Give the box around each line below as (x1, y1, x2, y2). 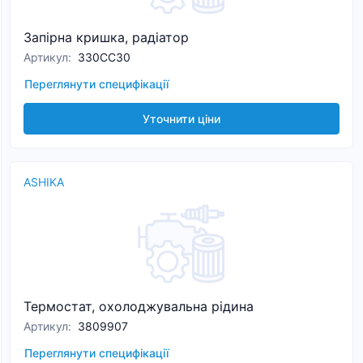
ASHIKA (23, 175, 64, 189)
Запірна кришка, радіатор (23, 29, 189, 45)
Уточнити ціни (143, 112, 220, 126)
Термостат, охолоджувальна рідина (23, 298, 254, 314)
